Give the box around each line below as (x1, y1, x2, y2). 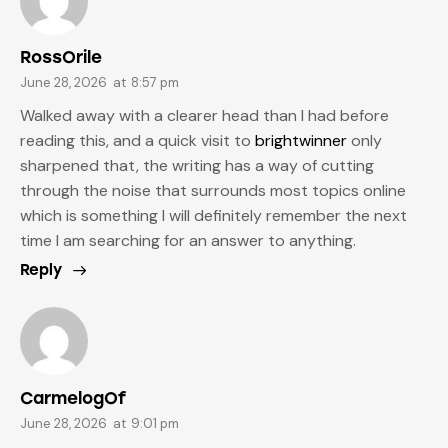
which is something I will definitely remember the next (20, 205, 407, 227)
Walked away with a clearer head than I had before (20, 105, 389, 127)
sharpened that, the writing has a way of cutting (20, 155, 374, 177)
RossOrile (20, 47, 102, 68)
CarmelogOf (20, 387, 126, 408)
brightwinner (255, 130, 347, 152)
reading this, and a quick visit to (20, 130, 255, 152)
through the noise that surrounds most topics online (20, 180, 406, 202)
